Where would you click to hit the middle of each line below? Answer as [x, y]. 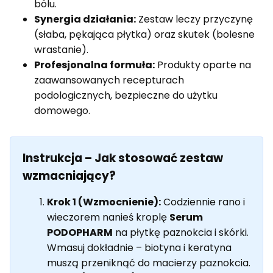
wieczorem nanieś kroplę [108, 218]
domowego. [62, 111]
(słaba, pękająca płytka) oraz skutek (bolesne [144, 35]
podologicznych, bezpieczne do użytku [126, 96]
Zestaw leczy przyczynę [194, 19]
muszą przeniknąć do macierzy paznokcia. [149, 263]
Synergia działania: [85, 19]
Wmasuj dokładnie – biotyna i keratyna [139, 248]
